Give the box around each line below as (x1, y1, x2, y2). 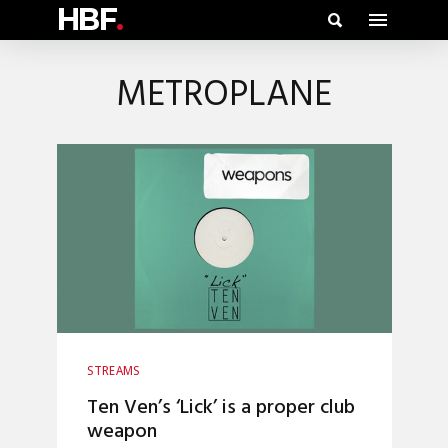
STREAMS (86, 363, 141, 378)
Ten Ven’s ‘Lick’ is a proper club (86, 391, 355, 424)
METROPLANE (116, 67, 332, 125)
